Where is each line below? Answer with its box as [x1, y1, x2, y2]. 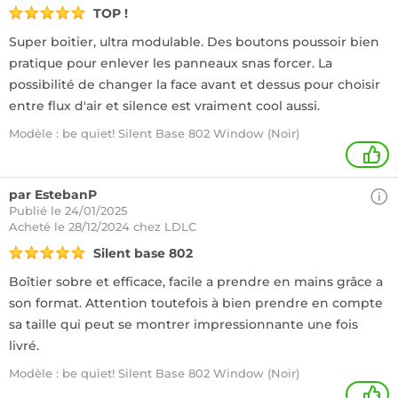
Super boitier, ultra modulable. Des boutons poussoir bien [9, 34, 379, 50]
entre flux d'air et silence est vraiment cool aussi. [9, 98, 320, 114]
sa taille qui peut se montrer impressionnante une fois [9, 316, 358, 332]
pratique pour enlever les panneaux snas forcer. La [9, 55, 332, 71]
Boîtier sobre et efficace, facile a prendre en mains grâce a [9, 274, 383, 290]
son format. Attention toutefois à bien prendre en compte [9, 295, 383, 311]
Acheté [9, 219, 54, 234]
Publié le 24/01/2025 [9, 203, 127, 218]
